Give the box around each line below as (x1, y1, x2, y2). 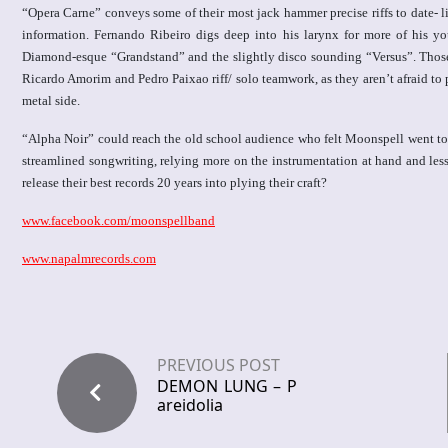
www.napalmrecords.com (22, 251, 156, 267)
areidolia (157, 394, 223, 417)
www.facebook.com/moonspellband (22, 213, 215, 229)
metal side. (22, 93, 80, 109)
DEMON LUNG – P (157, 375, 297, 398)
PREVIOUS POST (157, 354, 280, 377)
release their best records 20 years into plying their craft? (22, 175, 327, 191)
